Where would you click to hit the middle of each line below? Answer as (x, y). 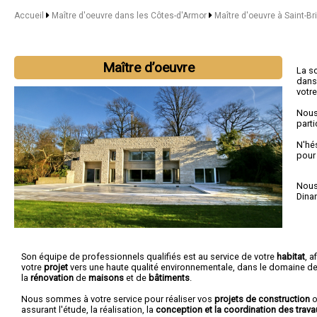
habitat (291, 257)
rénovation (52, 278)
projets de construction (262, 299)
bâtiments (169, 278)
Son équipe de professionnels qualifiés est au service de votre (149, 257)
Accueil (29, 16)
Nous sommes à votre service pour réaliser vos (118, 299)
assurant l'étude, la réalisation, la (88, 310)
